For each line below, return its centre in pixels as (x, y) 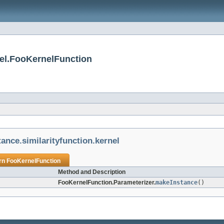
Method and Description (92, 172)
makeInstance (176, 183)
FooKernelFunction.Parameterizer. (107, 183)
